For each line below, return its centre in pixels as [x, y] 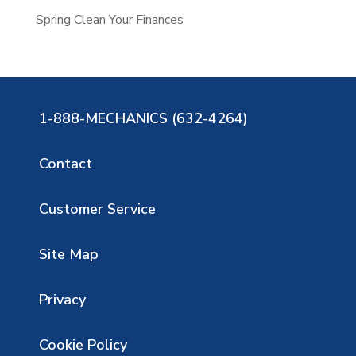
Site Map [68, 254]
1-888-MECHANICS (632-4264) [143, 118]
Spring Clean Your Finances [109, 19]
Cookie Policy [83, 344]
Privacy [62, 299]
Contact [65, 163]
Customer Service [97, 209]
